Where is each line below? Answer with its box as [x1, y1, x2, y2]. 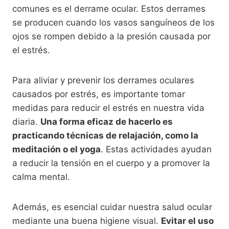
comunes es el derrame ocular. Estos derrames [12, 3, 205, 14]
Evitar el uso [161, 215, 214, 226]
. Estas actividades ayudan [101, 144, 212, 154]
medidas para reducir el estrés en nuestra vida [12, 102, 204, 113]
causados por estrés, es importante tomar [12, 88, 185, 99]
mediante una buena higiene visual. [12, 215, 161, 226]
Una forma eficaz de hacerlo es [40, 116, 173, 127]
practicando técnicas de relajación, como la [12, 130, 198, 141]
